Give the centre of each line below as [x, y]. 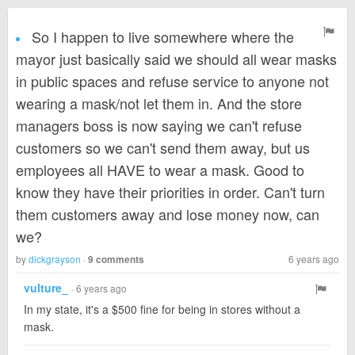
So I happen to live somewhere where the [161, 36]
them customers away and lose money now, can [168, 214]
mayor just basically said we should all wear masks [176, 59]
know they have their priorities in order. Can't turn [170, 192]
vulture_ [46, 288]
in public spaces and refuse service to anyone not [172, 81]
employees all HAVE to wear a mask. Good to [160, 170]
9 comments [116, 260]
